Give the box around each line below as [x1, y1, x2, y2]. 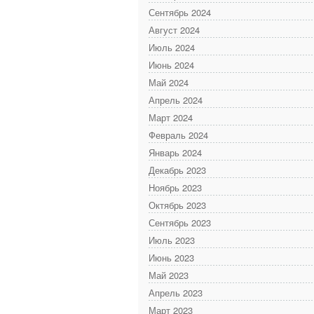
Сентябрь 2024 [149, 5, 211, 19]
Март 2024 [149, 110, 193, 124]
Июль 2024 [149, 40, 195, 54]
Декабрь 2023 [149, 163, 206, 177]
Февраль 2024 [149, 128, 208, 142]
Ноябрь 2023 [149, 180, 202, 194]
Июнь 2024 [149, 57, 194, 71]
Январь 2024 [149, 145, 202, 159]
